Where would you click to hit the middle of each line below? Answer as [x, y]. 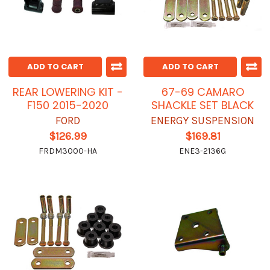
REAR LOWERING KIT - [67, 92]
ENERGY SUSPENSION [202, 121]
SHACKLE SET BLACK [202, 105]
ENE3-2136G [202, 151]
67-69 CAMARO [202, 92]
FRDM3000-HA [67, 151]
